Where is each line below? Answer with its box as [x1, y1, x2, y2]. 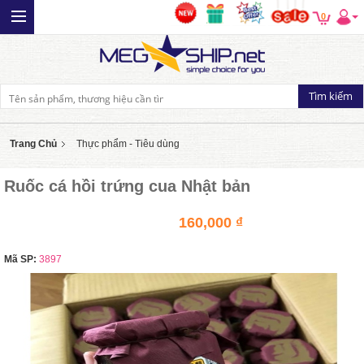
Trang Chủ [10, 138, 57, 149]
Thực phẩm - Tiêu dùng [76, 138, 180, 149]
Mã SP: [4, 253, 37, 265]
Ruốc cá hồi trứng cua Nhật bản [4, 177, 250, 195]
